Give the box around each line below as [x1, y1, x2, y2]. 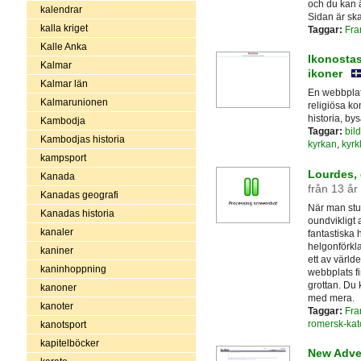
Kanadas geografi [39, 189, 118, 201]
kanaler [39, 226, 73, 238]
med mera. [307, 292, 355, 304]
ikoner [307, 67, 342, 81]
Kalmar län [39, 77, 88, 89]
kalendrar [39, 3, 82, 15]
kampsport [39, 151, 86, 164]
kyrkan [307, 139, 337, 151]
